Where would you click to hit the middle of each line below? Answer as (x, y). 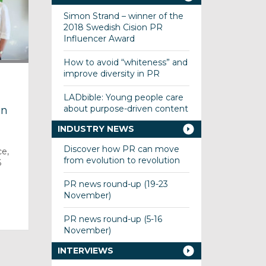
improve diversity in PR (111, 74)
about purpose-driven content (126, 109)
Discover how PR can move (121, 149)
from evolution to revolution (121, 160)
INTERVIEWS (85, 251)
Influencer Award (99, 39)
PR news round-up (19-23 (115, 184)
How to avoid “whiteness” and (125, 62)
